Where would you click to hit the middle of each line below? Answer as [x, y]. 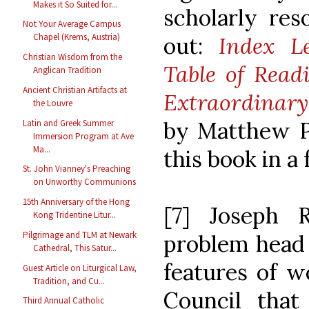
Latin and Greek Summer [69, 123]
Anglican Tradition [68, 70]
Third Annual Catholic [64, 301]
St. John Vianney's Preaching [77, 169]
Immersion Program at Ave [84, 136]
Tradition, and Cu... [69, 281]
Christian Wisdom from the [73, 57]
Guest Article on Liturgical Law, [80, 268]
